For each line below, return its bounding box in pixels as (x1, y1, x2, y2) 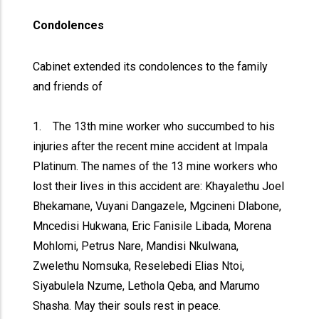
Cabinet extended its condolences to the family (33, 60, 268, 73)
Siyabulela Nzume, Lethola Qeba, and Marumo (33, 279, 261, 293)
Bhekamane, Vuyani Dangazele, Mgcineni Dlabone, (33, 199, 282, 213)
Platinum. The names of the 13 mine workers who (33, 159, 278, 173)
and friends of (33, 80, 103, 93)
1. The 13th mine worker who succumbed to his (33, 120, 276, 133)
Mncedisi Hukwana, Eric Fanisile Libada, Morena (33, 219, 272, 233)
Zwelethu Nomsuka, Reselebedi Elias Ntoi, (33, 259, 245, 273)
